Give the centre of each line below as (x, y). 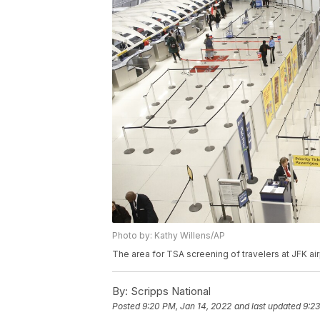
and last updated (267, 306)
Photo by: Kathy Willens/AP (169, 235)
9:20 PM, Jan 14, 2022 (187, 306)
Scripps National (169, 291)
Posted (127, 306)
